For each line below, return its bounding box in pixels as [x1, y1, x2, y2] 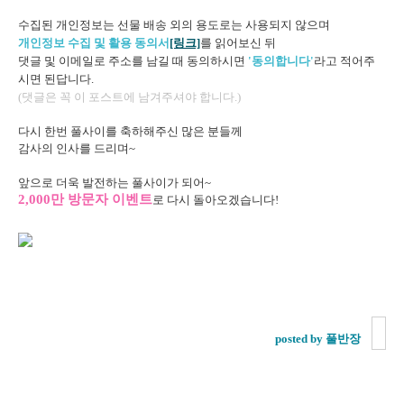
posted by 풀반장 [275, 332, 361, 345]
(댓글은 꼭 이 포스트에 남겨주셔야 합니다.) [18, 90, 241, 104]
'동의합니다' [248, 54, 314, 68]
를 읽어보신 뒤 [200, 36, 276, 50]
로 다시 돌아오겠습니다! [152, 193, 279, 207]
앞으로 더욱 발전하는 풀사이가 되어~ [18, 176, 211, 189]
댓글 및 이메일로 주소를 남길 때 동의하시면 [18, 54, 248, 68]
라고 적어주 [314, 54, 375, 68]
